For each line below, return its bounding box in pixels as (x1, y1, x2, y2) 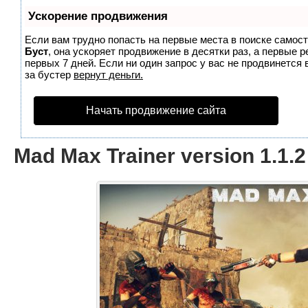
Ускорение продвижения (28, 10, 168, 23)
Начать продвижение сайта (86, 104, 226, 116)
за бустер (25, 69, 74, 80)
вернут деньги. (74, 69, 143, 80)
